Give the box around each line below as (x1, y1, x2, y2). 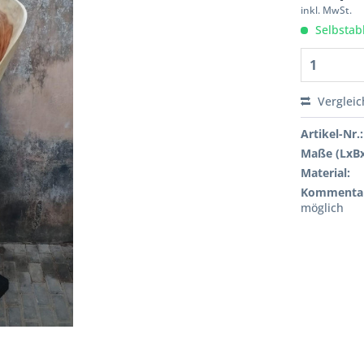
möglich (301, 200, 344, 215)
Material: (301, 165, 351, 180)
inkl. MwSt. (301, 3, 353, 17)
